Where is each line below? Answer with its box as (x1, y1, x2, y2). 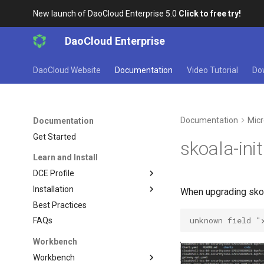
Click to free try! (179, 9, 242, 18)
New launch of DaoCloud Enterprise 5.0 (33, 9, 179, 18)
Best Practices (33, 200, 87, 210)
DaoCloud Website (33, 65, 101, 75)
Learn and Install (33, 153, 98, 163)
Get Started (33, 131, 77, 141)
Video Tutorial (187, 65, 239, 75)
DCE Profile (33, 169, 75, 178)
